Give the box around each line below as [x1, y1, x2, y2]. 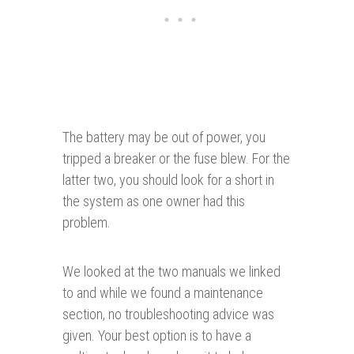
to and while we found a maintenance [62, 284, 263, 302]
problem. [62, 214, 111, 232]
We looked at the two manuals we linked [62, 263, 281, 281]
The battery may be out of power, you [62, 129, 265, 146]
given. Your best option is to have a [62, 327, 251, 345]
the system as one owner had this [62, 193, 245, 210]
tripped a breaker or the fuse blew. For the [62, 150, 290, 168]
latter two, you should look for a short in [62, 171, 274, 189]
